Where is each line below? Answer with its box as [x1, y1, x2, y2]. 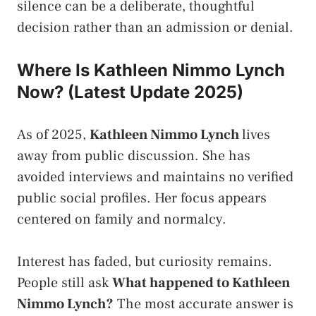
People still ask [17, 273, 112, 292]
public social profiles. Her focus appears [17, 188, 267, 207]
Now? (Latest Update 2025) [17, 81, 243, 102]
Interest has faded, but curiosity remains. [17, 252, 272, 271]
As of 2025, [17, 125, 90, 144]
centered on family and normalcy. [17, 209, 226, 229]
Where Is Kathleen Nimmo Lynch [17, 59, 285, 80]
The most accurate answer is [114, 294, 293, 313]
